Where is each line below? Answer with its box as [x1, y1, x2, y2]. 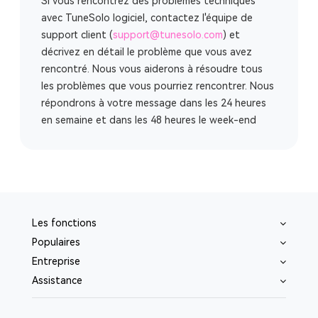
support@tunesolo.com [113, 29, 223, 40]
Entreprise [31, 256, 80, 267]
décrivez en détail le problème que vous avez [41, 46, 252, 57]
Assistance [31, 275, 82, 286]
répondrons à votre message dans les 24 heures [41, 97, 266, 109]
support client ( [41, 29, 113, 40]
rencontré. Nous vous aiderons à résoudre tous [41, 63, 263, 75]
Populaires [31, 236, 80, 248]
